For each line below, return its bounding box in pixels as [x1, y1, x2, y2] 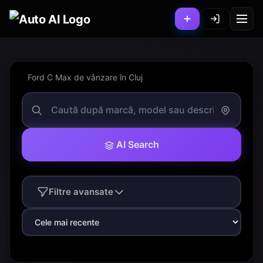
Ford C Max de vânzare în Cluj [28, 72, 143, 82]
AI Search [116, 139, 159, 150]
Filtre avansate [49, 186, 113, 197]
